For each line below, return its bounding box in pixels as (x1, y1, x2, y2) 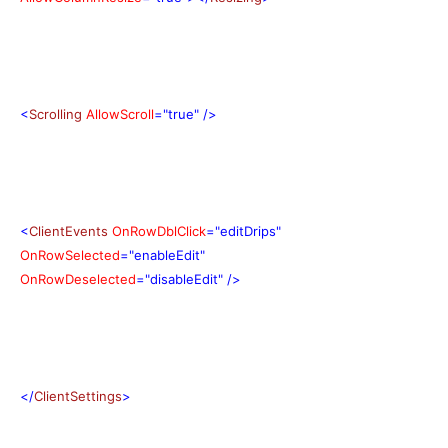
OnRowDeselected (20, 270, 136, 287)
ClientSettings (34, 387, 122, 404)
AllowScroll (86, 105, 154, 122)
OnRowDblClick (112, 222, 206, 239)
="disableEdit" (136, 270, 223, 287)
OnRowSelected (20, 246, 120, 263)
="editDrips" (206, 222, 281, 239)
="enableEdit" (120, 246, 205, 263)
